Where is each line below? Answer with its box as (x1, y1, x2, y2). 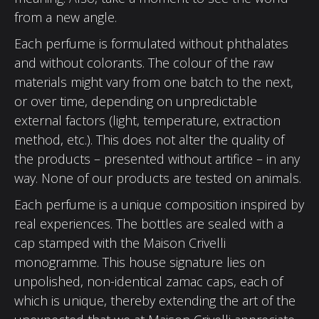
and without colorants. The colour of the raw (14, 53, 273, 71)
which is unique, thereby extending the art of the (14, 291, 296, 309)
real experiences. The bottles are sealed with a (14, 214, 283, 232)
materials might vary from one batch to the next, (14, 73, 293, 90)
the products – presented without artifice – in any (14, 150, 300, 167)
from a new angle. (14, 8, 117, 26)
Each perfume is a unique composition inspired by (14, 195, 304, 213)
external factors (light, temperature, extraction (14, 111, 281, 129)
